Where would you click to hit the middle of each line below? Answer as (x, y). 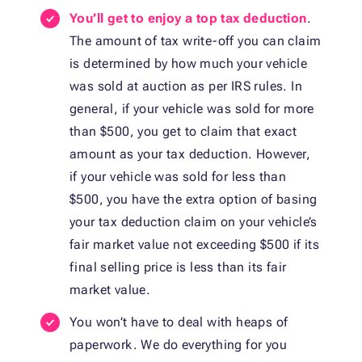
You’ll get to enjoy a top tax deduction (188, 19)
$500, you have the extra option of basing (194, 200)
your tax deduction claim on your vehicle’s (194, 222)
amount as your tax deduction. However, (190, 154)
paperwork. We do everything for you (178, 345)
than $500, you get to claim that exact (183, 132)
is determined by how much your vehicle (189, 64)
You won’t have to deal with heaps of (179, 322)
